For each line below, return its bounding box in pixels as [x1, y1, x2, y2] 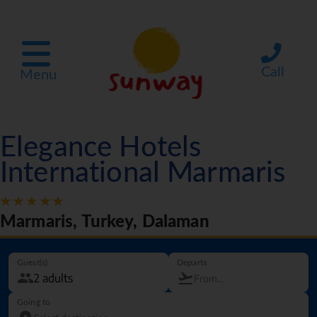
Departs [177, 258, 207, 267]
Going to [17, 298, 51, 307]
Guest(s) [17, 258, 48, 267]
